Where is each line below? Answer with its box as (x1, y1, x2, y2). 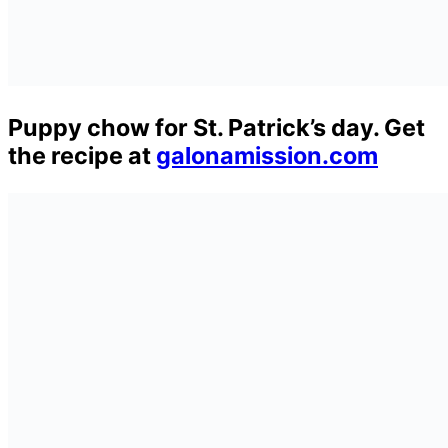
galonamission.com (156, 141, 378, 171)
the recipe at (8, 141, 156, 171)
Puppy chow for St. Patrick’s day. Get (8, 113, 425, 143)
